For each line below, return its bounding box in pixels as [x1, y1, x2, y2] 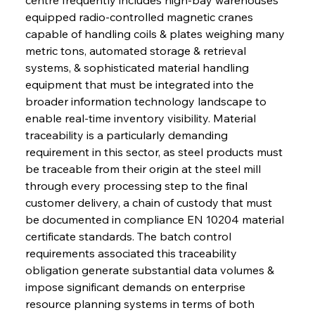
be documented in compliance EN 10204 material [25, 212, 287, 226]
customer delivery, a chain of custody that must [25, 195, 275, 210]
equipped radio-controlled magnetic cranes [25, 9, 256, 24]
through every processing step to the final [25, 178, 250, 193]
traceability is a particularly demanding [25, 127, 231, 142]
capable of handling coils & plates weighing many [25, 26, 288, 41]
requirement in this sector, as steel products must [25, 144, 285, 159]
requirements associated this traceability [25, 245, 240, 260]
